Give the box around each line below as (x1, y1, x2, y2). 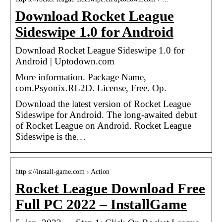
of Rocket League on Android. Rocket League (15, 120, 191, 131)
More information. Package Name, (15, 71, 146, 82)
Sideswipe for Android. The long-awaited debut (15, 109, 197, 120)
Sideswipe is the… (15, 131, 86, 142)
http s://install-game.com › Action (15, 167, 110, 175)
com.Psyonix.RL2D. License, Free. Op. (15, 82, 166, 93)
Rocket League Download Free (15, 180, 205, 196)
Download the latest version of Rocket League (15, 98, 191, 109)
